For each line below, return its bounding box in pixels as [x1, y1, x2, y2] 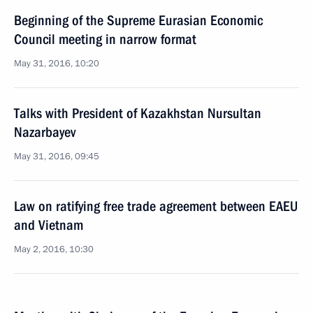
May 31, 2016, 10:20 [14, 57, 99, 70]
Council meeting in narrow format [14, 31, 196, 48]
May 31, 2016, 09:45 [14, 150, 99, 163]
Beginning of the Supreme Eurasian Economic [14, 12, 263, 29]
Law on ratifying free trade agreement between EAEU [14, 198, 298, 214]
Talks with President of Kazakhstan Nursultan [14, 105, 261, 122]
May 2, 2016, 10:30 [14, 243, 94, 256]
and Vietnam [14, 217, 83, 233]
